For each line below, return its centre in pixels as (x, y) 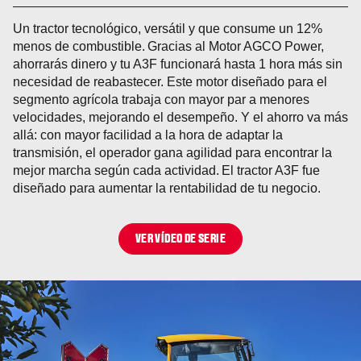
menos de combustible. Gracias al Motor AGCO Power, (168, 46)
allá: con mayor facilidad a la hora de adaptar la (148, 135)
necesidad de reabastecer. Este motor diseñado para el (170, 81)
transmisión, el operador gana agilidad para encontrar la (172, 152)
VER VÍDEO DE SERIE (180, 240)
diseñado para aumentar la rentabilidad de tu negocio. (167, 188)
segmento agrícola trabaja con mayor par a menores (161, 99)
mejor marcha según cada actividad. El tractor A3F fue (166, 170)
